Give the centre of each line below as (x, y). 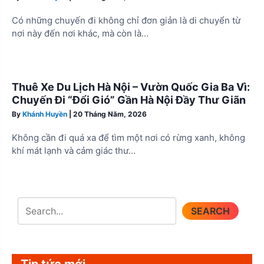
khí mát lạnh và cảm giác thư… (74, 151)
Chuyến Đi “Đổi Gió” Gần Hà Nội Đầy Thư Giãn (129, 100)
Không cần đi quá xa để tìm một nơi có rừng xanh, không (128, 138)
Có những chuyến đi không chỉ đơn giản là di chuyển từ (126, 21)
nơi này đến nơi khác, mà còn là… (80, 34)
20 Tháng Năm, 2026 (110, 114)
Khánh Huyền (45, 114)
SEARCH (210, 211)
